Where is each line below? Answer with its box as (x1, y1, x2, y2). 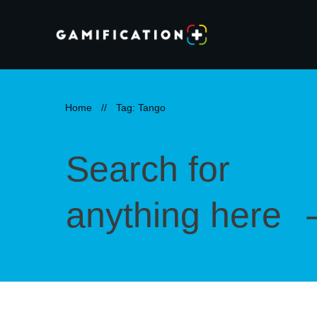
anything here (66, 195, 292, 235)
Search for (66, 149, 230, 189)
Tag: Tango (116, 101, 166, 113)
